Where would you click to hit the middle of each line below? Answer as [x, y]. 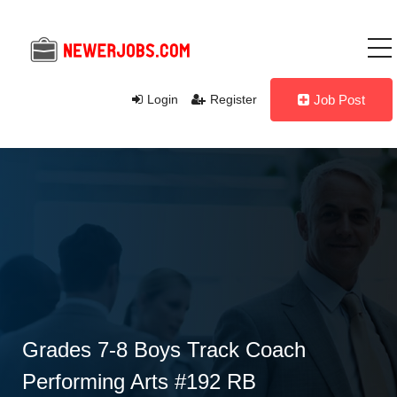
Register [234, 99]
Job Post [339, 100]
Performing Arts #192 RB [139, 381]
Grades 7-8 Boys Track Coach [164, 350]
